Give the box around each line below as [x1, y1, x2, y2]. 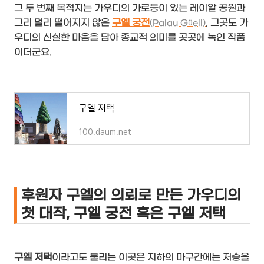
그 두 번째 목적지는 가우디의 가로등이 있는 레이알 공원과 [14, 2, 245, 14]
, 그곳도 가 [206, 16, 248, 28]
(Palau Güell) [150, 18, 206, 28]
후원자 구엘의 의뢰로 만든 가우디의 [21, 187, 241, 204]
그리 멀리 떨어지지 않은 [14, 16, 112, 28]
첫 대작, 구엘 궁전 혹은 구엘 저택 [21, 205, 226, 222]
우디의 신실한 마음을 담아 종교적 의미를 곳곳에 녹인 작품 [14, 31, 245, 43]
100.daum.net [79, 127, 131, 137]
